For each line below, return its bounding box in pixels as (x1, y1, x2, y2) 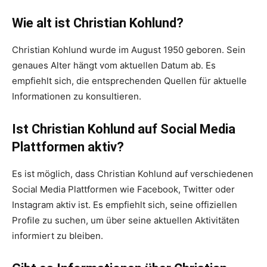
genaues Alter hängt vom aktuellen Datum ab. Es (12, 60, 216, 72)
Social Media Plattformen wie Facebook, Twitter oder (12, 184, 235, 195)
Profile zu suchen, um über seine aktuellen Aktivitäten (12, 215, 240, 226)
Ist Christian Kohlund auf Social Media (12, 122, 235, 137)
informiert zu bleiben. (12, 230, 103, 242)
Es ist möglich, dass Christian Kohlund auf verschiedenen (12, 168, 253, 180)
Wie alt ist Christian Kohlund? (12, 15, 184, 31)
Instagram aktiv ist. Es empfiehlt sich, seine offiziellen (12, 199, 237, 211)
